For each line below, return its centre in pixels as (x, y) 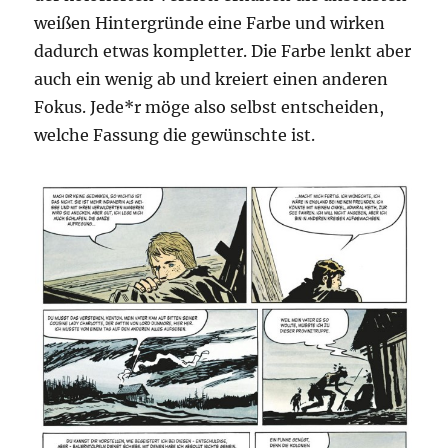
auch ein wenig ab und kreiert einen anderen (211, 79)
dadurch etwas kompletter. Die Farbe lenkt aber (223, 51)
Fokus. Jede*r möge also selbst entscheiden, (209, 107)
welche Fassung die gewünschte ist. (175, 135)
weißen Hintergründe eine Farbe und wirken (210, 23)
